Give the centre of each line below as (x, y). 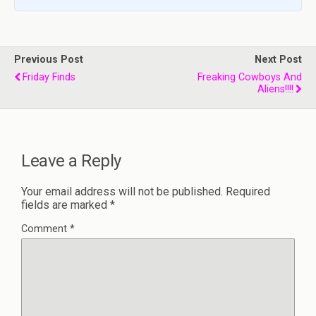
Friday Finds (49, 78)
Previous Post (49, 60)
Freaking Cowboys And (250, 78)
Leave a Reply (71, 161)
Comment (45, 229)
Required (248, 191)
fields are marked (66, 205)
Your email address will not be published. (122, 191)
